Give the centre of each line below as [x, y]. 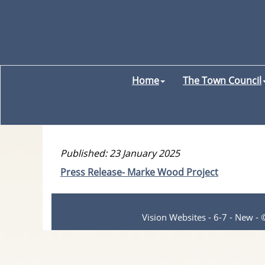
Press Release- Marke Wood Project [139, 172]
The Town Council [222, 80]
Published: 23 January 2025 [120, 153]
